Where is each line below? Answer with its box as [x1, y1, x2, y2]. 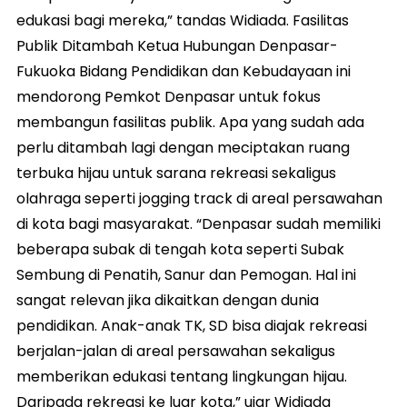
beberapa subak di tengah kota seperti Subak [16, 238, 344, 260]
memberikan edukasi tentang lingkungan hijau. [16, 365, 347, 387]
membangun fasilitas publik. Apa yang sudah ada [16, 111, 364, 133]
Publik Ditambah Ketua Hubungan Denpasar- [16, 35, 338, 56]
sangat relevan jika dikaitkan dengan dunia [16, 289, 319, 311]
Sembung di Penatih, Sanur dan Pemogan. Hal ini [16, 263, 356, 285]
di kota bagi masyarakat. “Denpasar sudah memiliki [16, 213, 381, 234]
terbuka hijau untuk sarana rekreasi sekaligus [16, 162, 336, 184]
